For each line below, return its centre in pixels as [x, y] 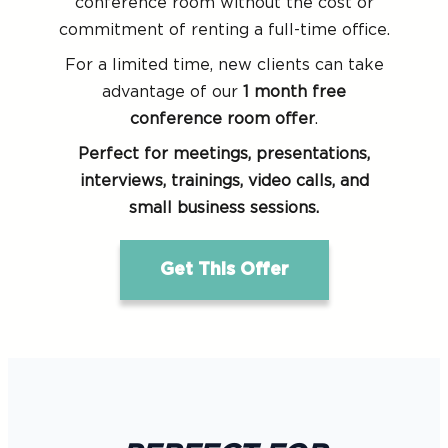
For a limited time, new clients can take [224, 65]
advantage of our [172, 92]
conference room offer [222, 119]
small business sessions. [224, 208]
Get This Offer [224, 270]
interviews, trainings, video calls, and [224, 181]
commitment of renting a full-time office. [224, 30]
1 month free [294, 92]
